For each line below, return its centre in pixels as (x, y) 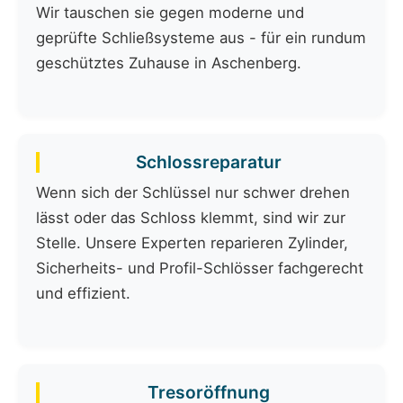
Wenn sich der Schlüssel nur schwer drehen (193, 193)
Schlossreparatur (209, 162)
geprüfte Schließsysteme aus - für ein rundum (201, 38)
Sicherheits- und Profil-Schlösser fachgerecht (200, 269)
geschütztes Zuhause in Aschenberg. (169, 63)
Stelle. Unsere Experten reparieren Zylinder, (192, 243)
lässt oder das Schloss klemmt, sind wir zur (191, 218)
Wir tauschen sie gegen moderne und (170, 13)
